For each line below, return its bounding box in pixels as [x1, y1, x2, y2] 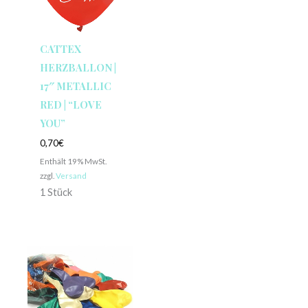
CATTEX [39, 41, 81, 56]
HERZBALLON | [39, 60, 116, 74]
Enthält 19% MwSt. [39, 155, 107, 166]
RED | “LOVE [39, 97, 102, 111]
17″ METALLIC [39, 78, 111, 93]
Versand [55, 170, 87, 180]
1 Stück [39, 186, 72, 198]
